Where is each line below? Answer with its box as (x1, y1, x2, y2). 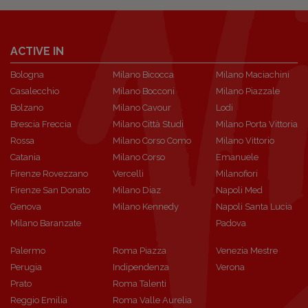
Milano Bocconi (113, 86, 175, 96)
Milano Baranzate (10, 218, 81, 228)
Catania (10, 152, 41, 162)
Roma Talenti (113, 278, 167, 289)
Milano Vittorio (215, 135, 274, 146)
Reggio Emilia (10, 295, 67, 305)
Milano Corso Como (113, 135, 192, 146)
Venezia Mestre (215, 245, 278, 256)
